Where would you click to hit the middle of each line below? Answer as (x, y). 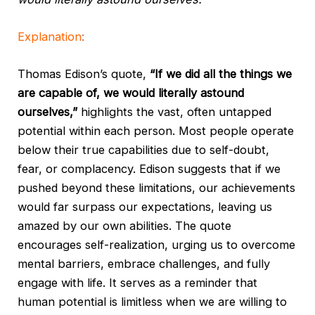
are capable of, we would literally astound (131, 93)
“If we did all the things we (221, 74)
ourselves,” (48, 112)
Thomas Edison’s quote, (84, 74)
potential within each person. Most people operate (156, 131)
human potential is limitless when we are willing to (153, 302)
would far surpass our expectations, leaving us (145, 207)
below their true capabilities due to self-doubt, (144, 150)
